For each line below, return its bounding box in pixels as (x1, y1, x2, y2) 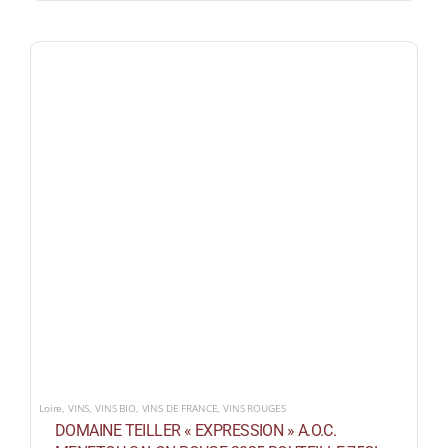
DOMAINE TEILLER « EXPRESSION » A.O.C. (54, 421, 337, 441)
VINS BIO (95, 401, 136, 416)
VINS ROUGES (223, 401, 286, 416)
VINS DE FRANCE (141, 401, 218, 416)
